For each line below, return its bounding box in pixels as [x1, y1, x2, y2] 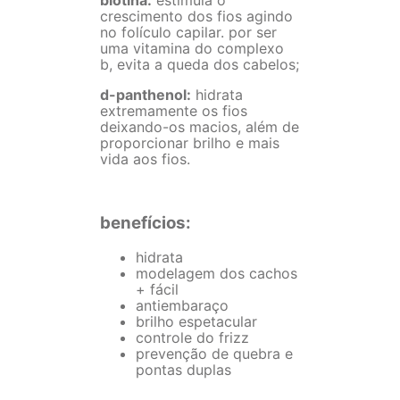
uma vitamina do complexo [100, 38, 284, 57]
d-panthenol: [100, 85, 191, 104]
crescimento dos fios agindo [100, 6, 293, 25]
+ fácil [136, 280, 179, 298]
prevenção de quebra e [136, 345, 293, 362]
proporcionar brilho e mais [100, 133, 279, 152]
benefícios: [100, 212, 191, 234]
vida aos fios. [100, 149, 190, 168]
